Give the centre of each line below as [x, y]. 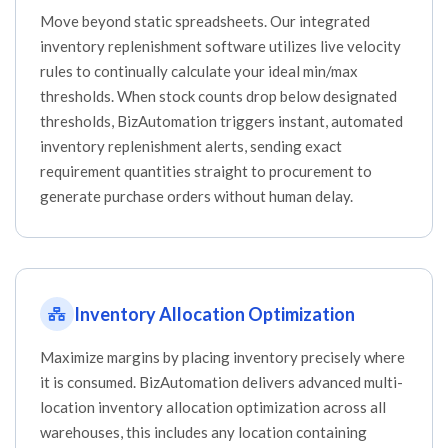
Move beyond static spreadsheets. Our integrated [205, 21]
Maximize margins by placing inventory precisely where [222, 357]
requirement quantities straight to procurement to [206, 171]
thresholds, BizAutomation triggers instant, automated [221, 121]
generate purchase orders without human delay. [196, 196]
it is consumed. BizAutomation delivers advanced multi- [221, 382]
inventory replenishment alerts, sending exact [191, 146]
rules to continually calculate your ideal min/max [199, 71]
